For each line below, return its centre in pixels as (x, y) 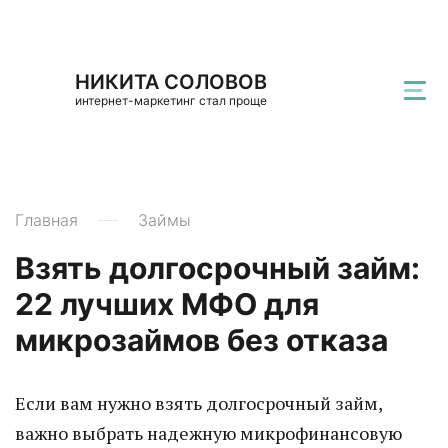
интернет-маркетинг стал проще (171, 100)
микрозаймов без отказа (201, 340)
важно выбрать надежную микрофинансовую (208, 433)
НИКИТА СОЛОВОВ (171, 82)
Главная (46, 220)
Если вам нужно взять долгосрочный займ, (198, 403)
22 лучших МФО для (167, 304)
